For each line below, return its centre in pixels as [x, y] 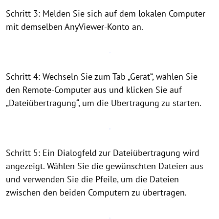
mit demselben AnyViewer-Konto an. [75, 27]
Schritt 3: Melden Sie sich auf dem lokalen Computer [106, 13]
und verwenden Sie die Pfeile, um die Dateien [92, 179]
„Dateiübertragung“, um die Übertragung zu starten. [104, 103]
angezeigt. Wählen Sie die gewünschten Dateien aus [105, 166]
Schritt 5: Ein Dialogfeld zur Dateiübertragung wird [103, 153]
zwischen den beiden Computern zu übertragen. [96, 192]
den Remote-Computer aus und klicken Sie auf [94, 90]
